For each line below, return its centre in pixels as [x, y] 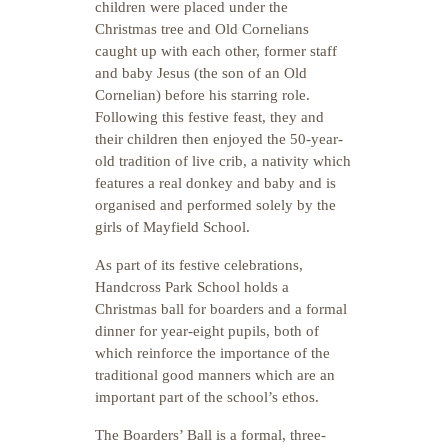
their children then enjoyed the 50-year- [219, 139]
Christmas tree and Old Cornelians [202, 29]
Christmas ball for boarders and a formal [221, 309]
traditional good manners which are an [215, 375]
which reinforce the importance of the [212, 353]
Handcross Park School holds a [192, 287]
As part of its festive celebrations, [199, 265]
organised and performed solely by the [215, 205]
